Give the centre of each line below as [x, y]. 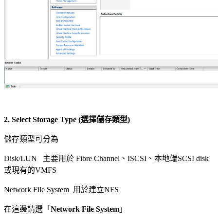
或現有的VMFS [30, 170]
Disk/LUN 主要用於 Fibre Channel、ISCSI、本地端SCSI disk [106, 158]
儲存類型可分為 [31, 139]
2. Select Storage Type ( [42, 119]
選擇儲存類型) [105, 119]
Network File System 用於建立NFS [61, 190]
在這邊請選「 [27, 209]
